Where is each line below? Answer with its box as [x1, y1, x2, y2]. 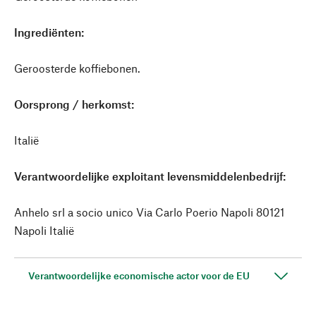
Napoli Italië [14, 224, 74, 237]
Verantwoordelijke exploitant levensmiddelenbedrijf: [14, 169, 286, 183]
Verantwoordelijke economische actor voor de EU [28, 269, 250, 281]
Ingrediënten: [14, 25, 84, 39]
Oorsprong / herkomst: [14, 97, 134, 111]
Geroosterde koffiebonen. [14, 61, 140, 75]
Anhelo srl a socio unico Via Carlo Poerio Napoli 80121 [14, 205, 284, 219]
